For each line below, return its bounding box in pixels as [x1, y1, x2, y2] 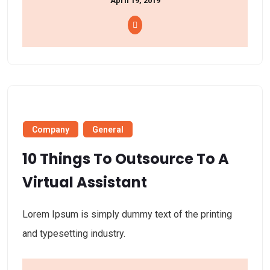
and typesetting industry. [22, 228, 125, 240]
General [92, 125, 124, 135]
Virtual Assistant [22, 172, 147, 193]
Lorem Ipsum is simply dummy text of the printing [22, 209, 232, 221]
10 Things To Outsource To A [22, 149, 229, 169]
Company [32, 125, 69, 135]
